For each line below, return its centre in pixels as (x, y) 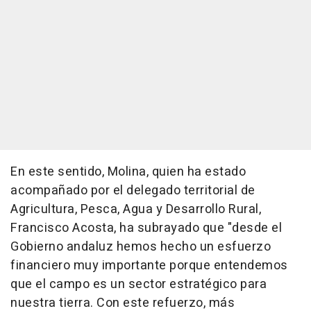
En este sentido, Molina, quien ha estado (128, 172)
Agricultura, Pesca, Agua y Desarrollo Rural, (136, 210)
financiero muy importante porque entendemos (149, 266)
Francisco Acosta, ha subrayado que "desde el (146, 228)
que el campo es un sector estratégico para (138, 285)
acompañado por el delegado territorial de (133, 191)
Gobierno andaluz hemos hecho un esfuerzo (141, 247)
